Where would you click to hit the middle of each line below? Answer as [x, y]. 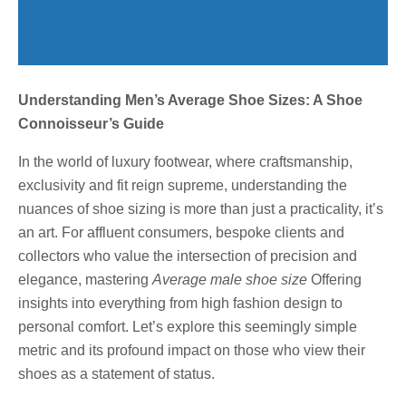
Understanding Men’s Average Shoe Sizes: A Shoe [190, 100]
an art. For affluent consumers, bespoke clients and [181, 232]
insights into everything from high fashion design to [180, 303]
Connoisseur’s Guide [91, 123]
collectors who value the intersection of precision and [188, 256]
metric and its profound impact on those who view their [192, 350]
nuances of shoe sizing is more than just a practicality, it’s [201, 208]
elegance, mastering [85, 279]
